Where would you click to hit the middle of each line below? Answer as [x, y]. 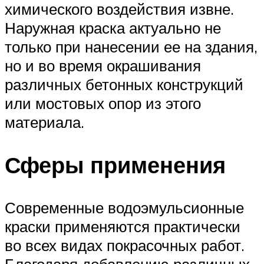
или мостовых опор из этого [103, 103]
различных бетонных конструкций [124, 85]
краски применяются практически [123, 226]
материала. [44, 122]
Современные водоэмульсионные [124, 207]
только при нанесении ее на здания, [131, 47]
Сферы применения [115, 165]
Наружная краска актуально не [113, 28]
